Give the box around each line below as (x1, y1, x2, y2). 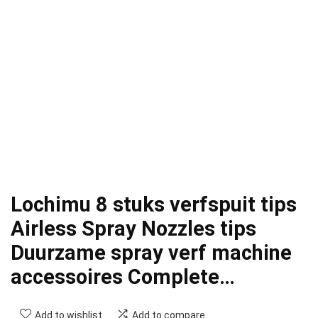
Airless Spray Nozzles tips (11, 216, 256, 241)
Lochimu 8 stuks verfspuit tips (11, 192, 297, 217)
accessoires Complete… (11, 265, 235, 290)
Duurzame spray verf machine (11, 241, 292, 265)
